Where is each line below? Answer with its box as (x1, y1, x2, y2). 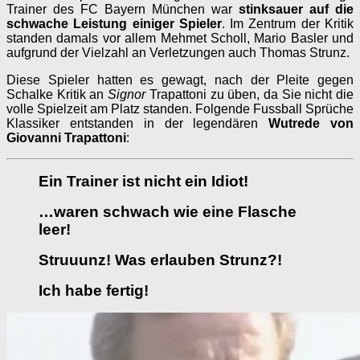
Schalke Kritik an (6, 87, 108, 101)
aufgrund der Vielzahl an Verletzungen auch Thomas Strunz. (6, 45, 350, 59)
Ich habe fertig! (39, 281, 149, 299)
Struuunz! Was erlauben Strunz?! (39, 251, 282, 268)
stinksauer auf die (239, 2, 354, 16)
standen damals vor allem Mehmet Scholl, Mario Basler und (6, 31, 354, 45)
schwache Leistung (6, 16, 128, 31)
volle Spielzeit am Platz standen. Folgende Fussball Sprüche (6, 101, 354, 116)
